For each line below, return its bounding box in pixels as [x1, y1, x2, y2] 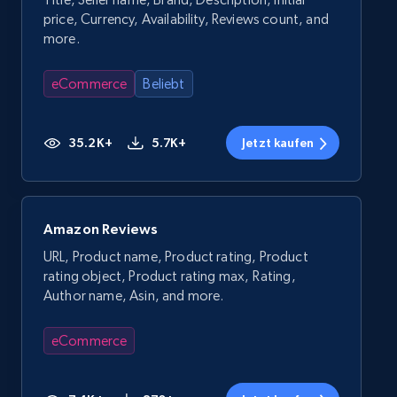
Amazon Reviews [43, 221, 159, 237]
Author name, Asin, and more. [43, 287, 224, 304]
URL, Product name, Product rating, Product [43, 248, 308, 265]
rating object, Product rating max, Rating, [43, 268, 296, 284]
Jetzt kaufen [242, 136, 314, 150]
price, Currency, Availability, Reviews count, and [43, 11, 329, 27]
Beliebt [143, 75, 185, 92]
